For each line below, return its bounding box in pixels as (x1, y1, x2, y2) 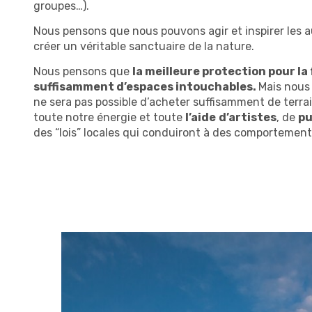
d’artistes (219, 111, 276, 125)
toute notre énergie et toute (33, 111, 185, 125)
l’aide (185, 111, 216, 125)
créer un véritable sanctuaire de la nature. (33, 39, 254, 53)
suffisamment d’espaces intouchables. (33, 80, 258, 94)
